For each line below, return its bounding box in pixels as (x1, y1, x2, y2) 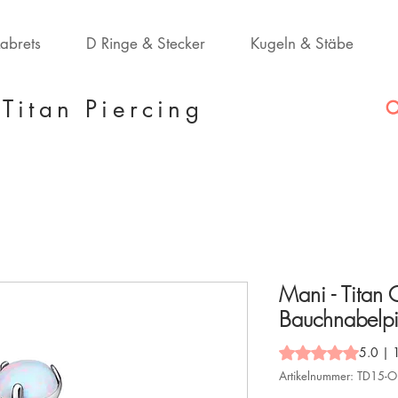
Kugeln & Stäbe (250, 34, 354, 53)
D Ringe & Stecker (85, 34, 205, 53)
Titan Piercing (3, 94, 203, 124)
